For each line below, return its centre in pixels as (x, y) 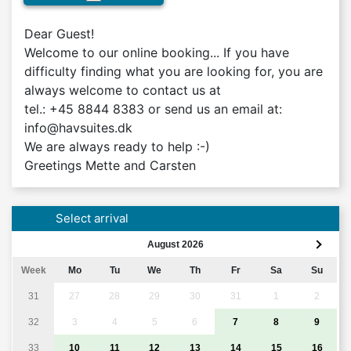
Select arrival (92, 218)
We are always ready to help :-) (117, 146)
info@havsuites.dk (78, 127)
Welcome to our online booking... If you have (157, 52)
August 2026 (175, 244)
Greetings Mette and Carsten (110, 165)
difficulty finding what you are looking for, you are (174, 71)
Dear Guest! (59, 33)
